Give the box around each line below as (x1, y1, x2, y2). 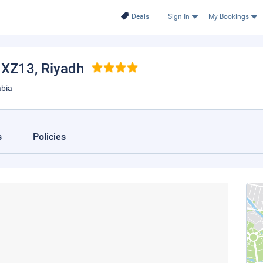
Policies (33, 131, 66, 142)
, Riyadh (35, 60, 84, 77)
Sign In (167, 12, 190, 21)
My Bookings (208, 12, 249, 21)
